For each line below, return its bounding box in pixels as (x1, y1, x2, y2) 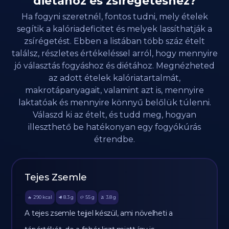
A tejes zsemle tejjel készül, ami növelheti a (25, 209, 173, 218)
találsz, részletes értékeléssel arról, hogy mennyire (11, 49, 218, 58)
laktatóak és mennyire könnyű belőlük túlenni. (18, 98, 211, 107)
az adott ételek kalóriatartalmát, (49, 73, 180, 83)
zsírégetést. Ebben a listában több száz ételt (24, 36, 205, 46)
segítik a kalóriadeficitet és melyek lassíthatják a (17, 24, 212, 34)
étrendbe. (94, 134, 135, 144)
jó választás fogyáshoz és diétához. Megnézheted (14, 61, 215, 71)
